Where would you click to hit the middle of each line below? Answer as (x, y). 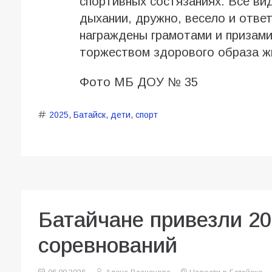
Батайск (89, 115)
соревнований (108, 245)
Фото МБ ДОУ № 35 (138, 82)
